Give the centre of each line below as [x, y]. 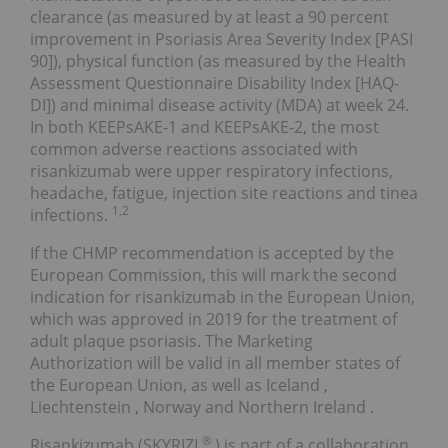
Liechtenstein [82, 407]
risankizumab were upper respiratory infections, [211, 171]
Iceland [295, 385]
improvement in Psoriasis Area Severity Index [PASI [221, 39]
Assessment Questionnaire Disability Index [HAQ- [214, 83]
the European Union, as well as [148, 385]
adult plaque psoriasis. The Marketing [171, 341]
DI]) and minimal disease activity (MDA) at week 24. [219, 105]
